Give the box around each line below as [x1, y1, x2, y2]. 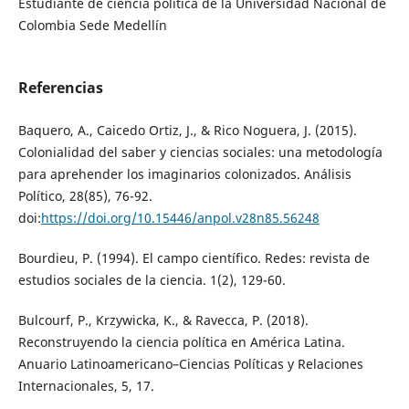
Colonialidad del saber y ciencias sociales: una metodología [17, 142, 383, 161]
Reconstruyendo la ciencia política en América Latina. [17, 332, 345, 351]
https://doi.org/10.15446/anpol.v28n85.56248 [40, 208, 320, 226]
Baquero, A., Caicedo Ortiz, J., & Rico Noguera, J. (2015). [17, 121, 357, 139]
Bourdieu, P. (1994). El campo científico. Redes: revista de [17, 248, 370, 267]
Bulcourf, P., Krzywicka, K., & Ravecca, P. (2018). [17, 310, 309, 329]
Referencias [17, 77, 103, 98]
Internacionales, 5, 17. [17, 376, 154, 394]
